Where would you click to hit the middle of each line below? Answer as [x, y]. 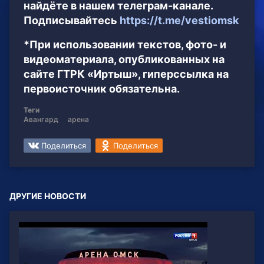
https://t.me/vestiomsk [179, 21]
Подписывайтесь [72, 21]
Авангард [41, 120]
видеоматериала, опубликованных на [124, 60]
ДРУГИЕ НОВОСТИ [48, 196]
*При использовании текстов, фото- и [125, 45]
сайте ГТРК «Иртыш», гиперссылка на [126, 74]
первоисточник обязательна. [102, 89]
